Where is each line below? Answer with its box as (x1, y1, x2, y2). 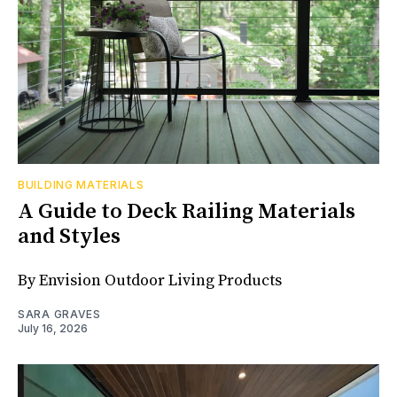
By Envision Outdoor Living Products (18, 269, 282, 291)
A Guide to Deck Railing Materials (18, 198, 355, 225)
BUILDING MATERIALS (18, 177, 144, 191)
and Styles (18, 222, 121, 250)
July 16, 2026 (18, 321, 88, 335)
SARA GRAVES (18, 307, 101, 321)
